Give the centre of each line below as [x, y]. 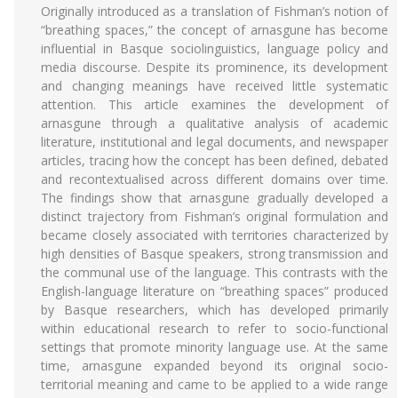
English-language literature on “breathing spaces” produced [215, 291]
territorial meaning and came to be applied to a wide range [215, 384]
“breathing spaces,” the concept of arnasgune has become [215, 30]
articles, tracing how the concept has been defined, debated [215, 160]
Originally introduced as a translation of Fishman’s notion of [215, 11]
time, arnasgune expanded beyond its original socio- [215, 366]
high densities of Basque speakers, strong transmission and [215, 254]
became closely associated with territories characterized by [215, 235]
